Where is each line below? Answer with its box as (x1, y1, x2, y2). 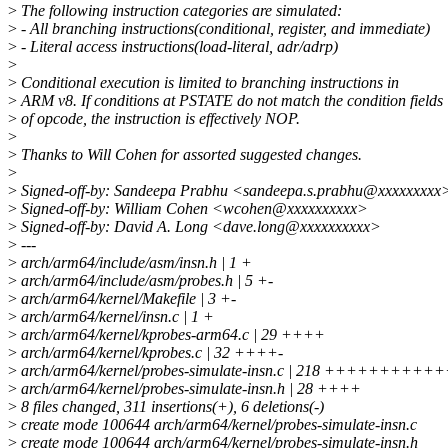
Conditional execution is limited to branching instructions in (17, 74, 399, 92)
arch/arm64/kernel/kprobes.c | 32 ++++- (17, 344, 283, 362)
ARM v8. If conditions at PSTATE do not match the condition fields (17, 92, 443, 110)
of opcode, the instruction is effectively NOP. (17, 110, 300, 128)
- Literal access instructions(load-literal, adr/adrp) (17, 38, 338, 56)
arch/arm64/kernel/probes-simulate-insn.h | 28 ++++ (17, 380, 361, 398)
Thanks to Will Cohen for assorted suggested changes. (17, 146, 362, 164)
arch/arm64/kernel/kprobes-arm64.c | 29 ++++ (17, 326, 325, 344)
